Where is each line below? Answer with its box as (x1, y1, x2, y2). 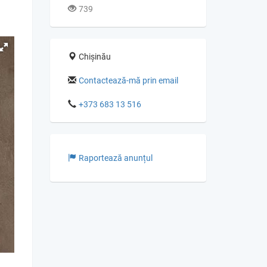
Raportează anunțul (78, 153, 153, 163)
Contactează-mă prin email (78, 75, 178, 85)
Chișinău (78, 51, 111, 61)
